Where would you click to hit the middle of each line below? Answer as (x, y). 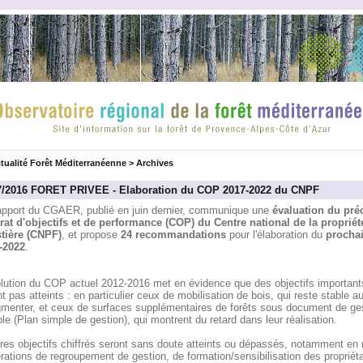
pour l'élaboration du (275, 235)
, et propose (91, 235)
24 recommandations (173, 235)
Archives (154, 163)
